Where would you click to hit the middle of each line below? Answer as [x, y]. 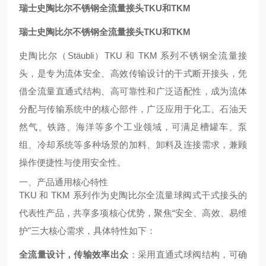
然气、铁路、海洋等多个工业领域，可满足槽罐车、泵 [133, 127]
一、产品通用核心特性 [64, 182]
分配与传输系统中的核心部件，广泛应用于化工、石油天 [133, 109]
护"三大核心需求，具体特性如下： [87, 231]
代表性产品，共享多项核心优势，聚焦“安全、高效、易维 [133, 213]
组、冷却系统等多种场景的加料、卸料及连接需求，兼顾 [133, 145]
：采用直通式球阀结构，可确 [188, 254]
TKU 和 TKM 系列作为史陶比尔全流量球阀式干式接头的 [133, 195]
